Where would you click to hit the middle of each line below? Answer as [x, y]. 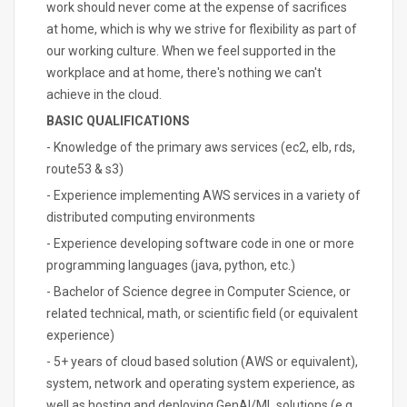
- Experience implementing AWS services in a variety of [203, 195]
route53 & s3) [85, 169]
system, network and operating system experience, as [201, 383]
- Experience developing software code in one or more [200, 243]
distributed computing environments [151, 217]
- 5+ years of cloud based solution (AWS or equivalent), [202, 362]
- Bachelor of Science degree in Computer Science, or [199, 292]
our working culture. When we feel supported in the [191, 51]
